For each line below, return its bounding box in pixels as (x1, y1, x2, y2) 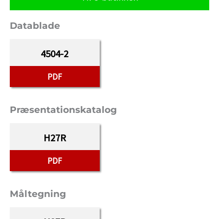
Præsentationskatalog (10, 104, 117, 115)
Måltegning (10, 188, 66, 199)
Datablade (10, 20, 60, 31)
